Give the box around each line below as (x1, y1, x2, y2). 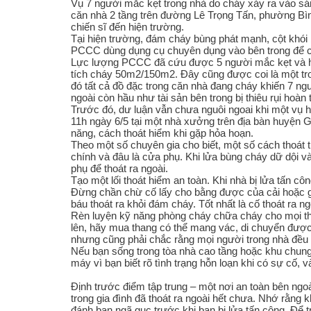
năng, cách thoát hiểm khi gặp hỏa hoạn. (71, 127, 253, 139)
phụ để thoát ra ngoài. (71, 162, 168, 174)
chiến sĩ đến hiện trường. (71, 21, 184, 33)
